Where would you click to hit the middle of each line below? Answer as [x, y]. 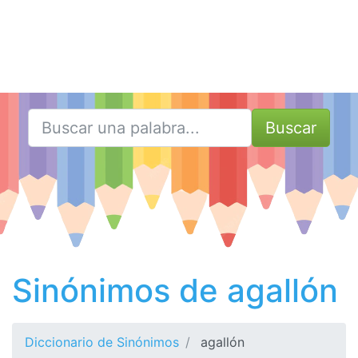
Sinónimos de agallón [175, 290]
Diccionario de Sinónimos [102, 342]
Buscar [291, 128]
